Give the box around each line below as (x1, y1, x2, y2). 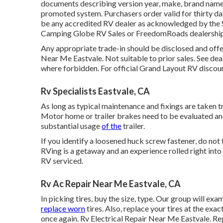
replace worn (41, 203, 85, 213)
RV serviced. (41, 155, 83, 165)
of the (102, 120, 121, 130)
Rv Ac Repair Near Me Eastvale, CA (41, 178, 181, 189)
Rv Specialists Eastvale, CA (41, 85, 150, 97)
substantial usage (41, 120, 102, 130)
